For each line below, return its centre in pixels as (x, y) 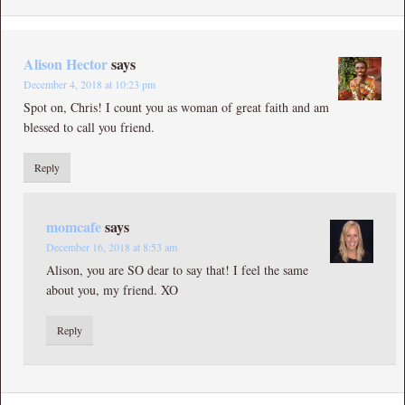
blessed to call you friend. (89, 127)
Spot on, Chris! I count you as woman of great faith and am (176, 107)
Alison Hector (66, 63)
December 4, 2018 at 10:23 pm (89, 84)
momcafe (74, 226)
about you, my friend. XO (112, 289)
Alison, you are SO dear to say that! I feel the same (177, 269)
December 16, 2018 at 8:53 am (112, 246)
